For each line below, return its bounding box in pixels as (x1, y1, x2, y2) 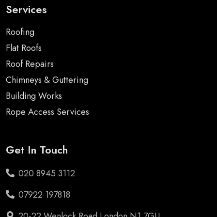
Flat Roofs (6, 41, 42, 54)
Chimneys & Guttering (6, 73, 88, 86)
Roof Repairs (6, 57, 54, 70)
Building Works (6, 89, 62, 102)
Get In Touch (6, 141, 68, 157)
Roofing (6, 25, 34, 38)
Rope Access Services (6, 105, 89, 118)
